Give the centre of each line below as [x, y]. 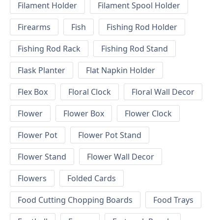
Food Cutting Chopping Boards [75, 200]
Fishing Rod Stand [135, 49]
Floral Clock [90, 92]
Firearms [34, 27]
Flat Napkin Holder [121, 70]
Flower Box [84, 114]
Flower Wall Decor [121, 157]
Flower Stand [42, 157]
